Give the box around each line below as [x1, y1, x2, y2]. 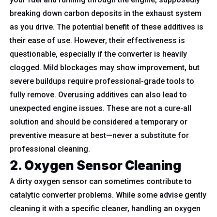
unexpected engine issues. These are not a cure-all [10, 104, 191, 113]
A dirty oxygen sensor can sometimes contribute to [10, 177, 192, 186]
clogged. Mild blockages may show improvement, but [10, 63, 200, 72]
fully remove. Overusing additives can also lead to [10, 90, 187, 99]
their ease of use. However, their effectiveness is [10, 36, 185, 45]
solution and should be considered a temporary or [10, 117, 187, 126]
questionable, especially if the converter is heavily [10, 49, 187, 59]
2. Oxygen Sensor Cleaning [10, 158, 181, 173]
